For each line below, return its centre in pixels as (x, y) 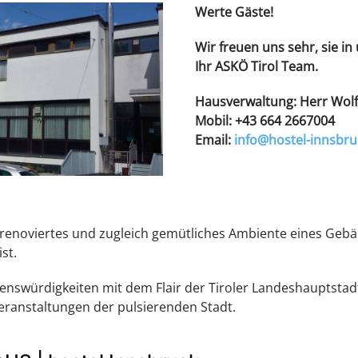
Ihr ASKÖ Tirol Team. (257, 66)
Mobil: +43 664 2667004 (265, 120)
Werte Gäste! (234, 12)
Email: (215, 139)
